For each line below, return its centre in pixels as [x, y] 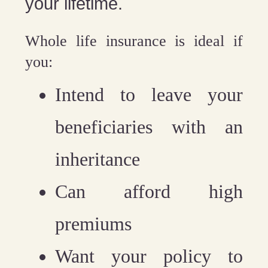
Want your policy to [149, 256]
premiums [94, 223]
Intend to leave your [149, 94]
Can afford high [149, 191]
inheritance [98, 159]
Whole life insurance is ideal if [134, 41]
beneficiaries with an [149, 127]
